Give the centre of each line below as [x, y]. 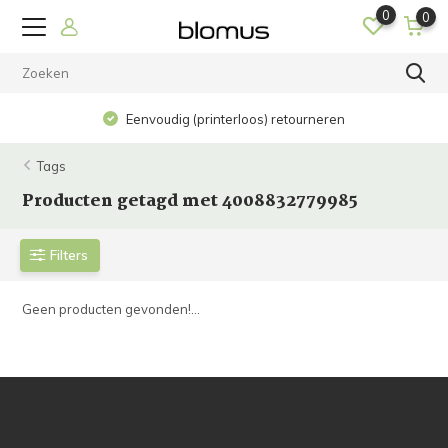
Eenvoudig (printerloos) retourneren [234, 119]
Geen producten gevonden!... [111, 309]
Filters [69, 254]
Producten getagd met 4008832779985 [190, 201]
